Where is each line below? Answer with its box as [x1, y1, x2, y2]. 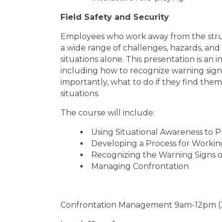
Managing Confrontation [91, 162, 189, 171]
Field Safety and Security [60, 12, 171, 22]
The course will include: [60, 108, 157, 117]
